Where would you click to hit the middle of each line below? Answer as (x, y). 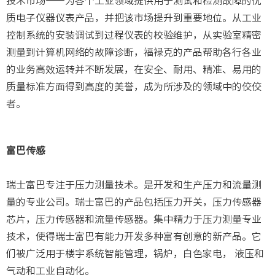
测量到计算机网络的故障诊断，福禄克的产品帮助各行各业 (134, 52)
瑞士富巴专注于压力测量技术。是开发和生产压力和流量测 (134, 185)
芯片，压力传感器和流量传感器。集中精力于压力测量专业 (134, 219)
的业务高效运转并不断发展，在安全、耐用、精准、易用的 (134, 70)
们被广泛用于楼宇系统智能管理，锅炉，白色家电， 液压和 (135, 254)
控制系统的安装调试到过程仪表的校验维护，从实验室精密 (134, 35)
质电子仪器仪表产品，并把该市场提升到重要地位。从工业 (134, 18)
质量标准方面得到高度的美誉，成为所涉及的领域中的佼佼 (134, 87)
